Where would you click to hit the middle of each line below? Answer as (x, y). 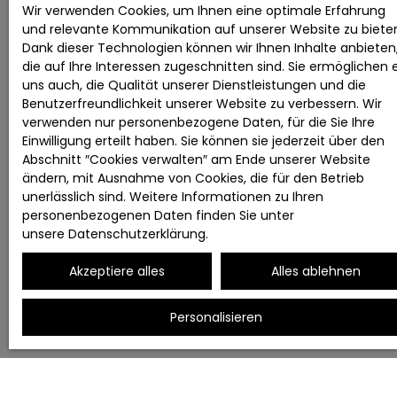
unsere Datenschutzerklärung (114, 234)
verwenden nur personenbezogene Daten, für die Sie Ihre (198, 122)
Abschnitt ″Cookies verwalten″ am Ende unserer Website (196, 160)
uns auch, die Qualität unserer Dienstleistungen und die (194, 85)
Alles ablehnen (315, 271)
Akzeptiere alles (117, 271)
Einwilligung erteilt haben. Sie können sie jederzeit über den (203, 141)
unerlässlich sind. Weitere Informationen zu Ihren (173, 197)
